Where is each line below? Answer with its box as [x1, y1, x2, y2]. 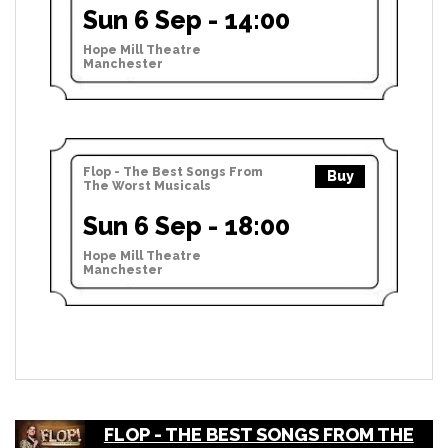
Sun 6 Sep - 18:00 [83, 210, 290, 241]
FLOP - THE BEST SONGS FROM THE [103, 423, 414, 445]
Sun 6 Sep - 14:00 [83, 4, 290, 35]
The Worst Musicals [83, 178, 211, 193]
